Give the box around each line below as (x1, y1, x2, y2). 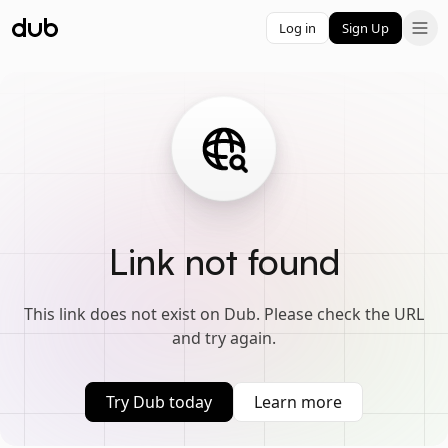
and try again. (172, 327, 276, 349)
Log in (279, 18, 316, 37)
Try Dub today (106, 391, 212, 413)
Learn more (254, 391, 342, 413)
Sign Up (342, 18, 389, 37)
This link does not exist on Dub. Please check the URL (24, 303, 424, 325)
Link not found (108, 239, 340, 284)
